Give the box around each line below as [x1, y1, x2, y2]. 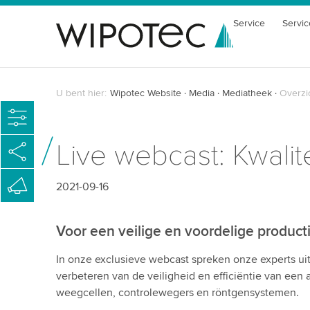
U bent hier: [55, 87, 107, 99]
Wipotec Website [109, 87, 181, 99]
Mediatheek [221, 87, 272, 99]
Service [233, 17, 266, 29]
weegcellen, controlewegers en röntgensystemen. [55, 286, 299, 300]
